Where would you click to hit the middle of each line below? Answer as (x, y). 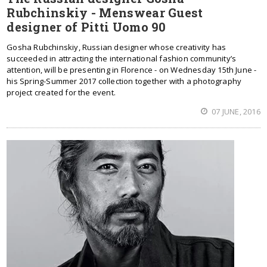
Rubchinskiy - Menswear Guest (105, 13)
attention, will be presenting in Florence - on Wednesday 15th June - (132, 70)
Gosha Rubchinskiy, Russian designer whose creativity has (117, 47)
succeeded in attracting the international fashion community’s (122, 58)
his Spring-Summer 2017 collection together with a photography (124, 81)
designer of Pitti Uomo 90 (86, 27)
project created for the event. (61, 92)
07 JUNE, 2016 (235, 111)
